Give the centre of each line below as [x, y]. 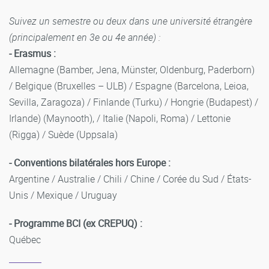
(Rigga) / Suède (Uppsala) [63, 134]
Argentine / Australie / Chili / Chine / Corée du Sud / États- [130, 179]
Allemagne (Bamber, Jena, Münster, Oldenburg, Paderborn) [132, 69]
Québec [25, 239]
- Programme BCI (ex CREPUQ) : [76, 223]
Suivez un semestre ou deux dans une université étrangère [131, 21]
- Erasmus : [32, 53]
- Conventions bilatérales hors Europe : [90, 162]
